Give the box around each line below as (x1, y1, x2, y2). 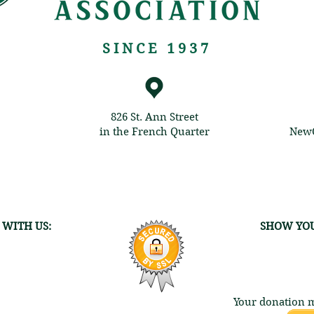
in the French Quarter (99, 125, 210, 138)
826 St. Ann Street (110, 110, 198, 123)
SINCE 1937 (102, 40, 212, 57)
